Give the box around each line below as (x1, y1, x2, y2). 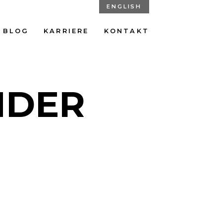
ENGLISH (107, 3, 142, 10)
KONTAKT (104, 27, 149, 35)
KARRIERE (43, 27, 89, 35)
